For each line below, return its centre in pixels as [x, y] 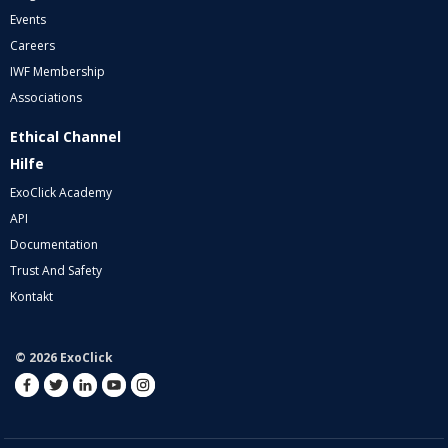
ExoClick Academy [61, 193]
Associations [46, 98]
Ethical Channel [65, 137]
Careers [32, 46]
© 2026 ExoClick [64, 358]
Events [28, 20]
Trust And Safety [56, 271]
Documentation [54, 245]
